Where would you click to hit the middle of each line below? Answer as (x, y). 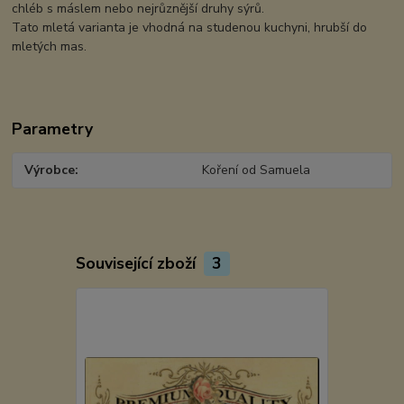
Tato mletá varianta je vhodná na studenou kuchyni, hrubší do (190, 28)
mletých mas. (50, 47)
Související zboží (138, 263)
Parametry (53, 129)
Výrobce (50, 170)
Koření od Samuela (256, 170)
